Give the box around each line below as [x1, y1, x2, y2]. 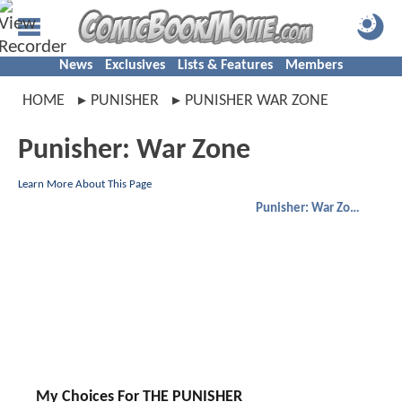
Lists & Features [178, 58, 273, 73]
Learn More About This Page [18, 179, 152, 190]
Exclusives [105, 58, 165, 73]
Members [285, 58, 343, 73]
